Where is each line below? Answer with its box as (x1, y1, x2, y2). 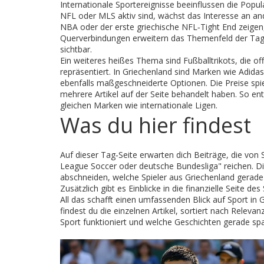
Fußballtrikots (183, 55, 235, 66)
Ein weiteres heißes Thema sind (60, 55, 183, 66)
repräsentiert (60, 66, 109, 77)
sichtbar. (60, 44, 92, 55)
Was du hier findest (60, 111, 251, 140)
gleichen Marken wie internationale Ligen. (60, 100, 217, 111)
